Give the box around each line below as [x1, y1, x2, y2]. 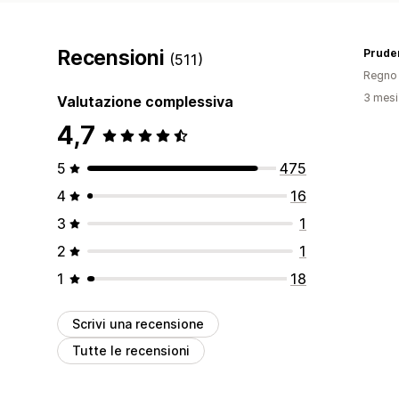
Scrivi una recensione [72, 315, 204, 331]
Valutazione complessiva [57, 92, 233, 110]
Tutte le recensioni [72, 342, 190, 358]
